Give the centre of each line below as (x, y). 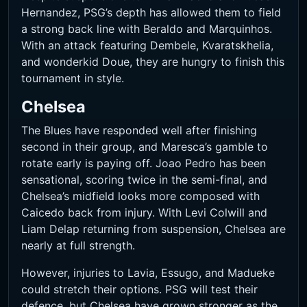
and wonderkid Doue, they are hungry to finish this (153, 62)
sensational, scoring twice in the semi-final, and (144, 180)
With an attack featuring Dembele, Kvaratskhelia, (147, 46)
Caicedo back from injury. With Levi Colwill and (144, 213)
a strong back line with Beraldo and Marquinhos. (147, 29)
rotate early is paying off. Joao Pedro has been (144, 163)
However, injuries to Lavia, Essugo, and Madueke (148, 273)
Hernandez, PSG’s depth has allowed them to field (151, 13)
